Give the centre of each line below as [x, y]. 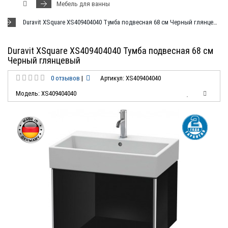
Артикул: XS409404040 [131, 78]
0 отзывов [65, 78]
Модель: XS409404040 [46, 93]
